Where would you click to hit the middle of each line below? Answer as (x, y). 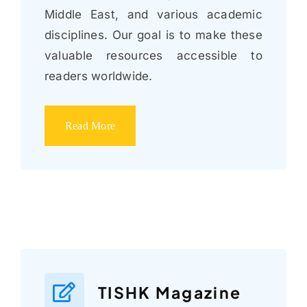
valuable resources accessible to (153, 55)
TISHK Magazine (170, 292)
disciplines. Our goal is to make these (153, 35)
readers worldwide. (98, 76)
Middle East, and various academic (153, 14)
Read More (90, 125)
